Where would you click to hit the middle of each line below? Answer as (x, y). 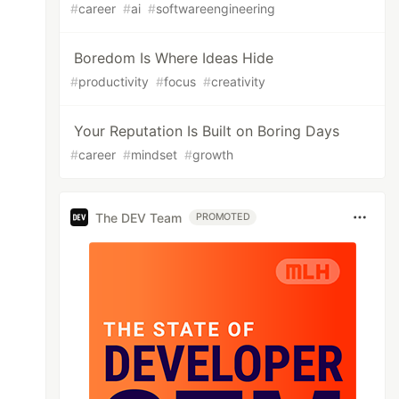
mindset (155, 155)
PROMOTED (223, 217)
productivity (114, 81)
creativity (239, 81)
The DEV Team (139, 217)
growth (213, 155)
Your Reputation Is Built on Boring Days (207, 131)
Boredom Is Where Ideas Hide (174, 58)
